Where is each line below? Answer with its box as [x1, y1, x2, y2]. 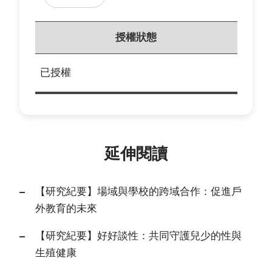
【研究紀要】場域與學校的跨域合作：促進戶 [35, 186, 242, 197]
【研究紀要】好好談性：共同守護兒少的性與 [35, 231, 242, 242]
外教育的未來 [35, 203, 97, 214]
